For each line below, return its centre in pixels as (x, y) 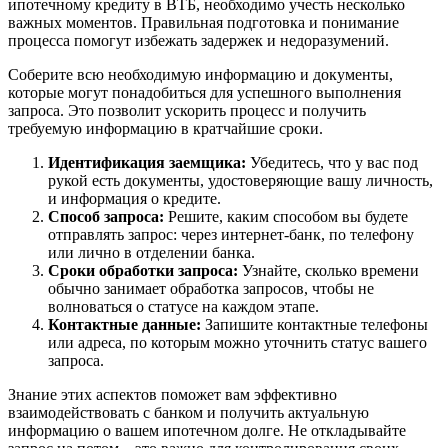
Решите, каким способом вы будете (286, 216)
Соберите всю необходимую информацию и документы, (200, 74)
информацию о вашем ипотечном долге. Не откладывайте (207, 430)
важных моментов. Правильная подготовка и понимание (203, 22)
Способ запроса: (106, 216)
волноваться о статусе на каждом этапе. (183, 306)
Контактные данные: (124, 324)
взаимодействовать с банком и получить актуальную (188, 412)
